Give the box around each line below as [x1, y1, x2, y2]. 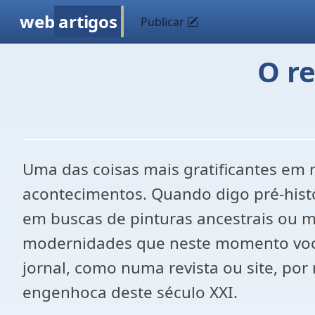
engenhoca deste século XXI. [22, 281, 238, 303]
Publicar [141, 14, 188, 30]
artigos [58, 10, 117, 33]
